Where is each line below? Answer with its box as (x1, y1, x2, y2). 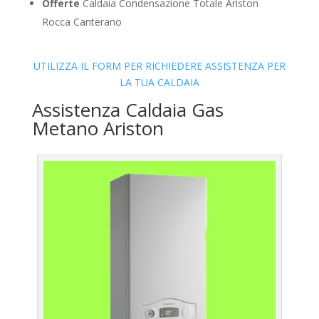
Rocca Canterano (41, 15, 122, 29)
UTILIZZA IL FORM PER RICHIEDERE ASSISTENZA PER (33, 59, 286, 73)
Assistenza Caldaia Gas (31, 97, 224, 123)
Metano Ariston (31, 115, 164, 142)
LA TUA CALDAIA (119, 75, 199, 90)
